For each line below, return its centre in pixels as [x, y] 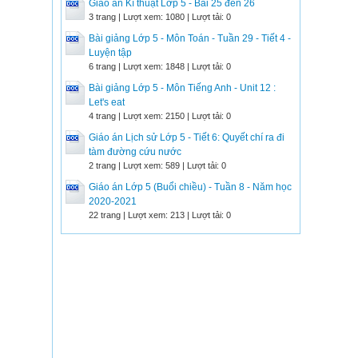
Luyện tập [110, 53]
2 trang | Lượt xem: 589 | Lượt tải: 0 [157, 165]
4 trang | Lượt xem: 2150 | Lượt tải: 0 [160, 116]
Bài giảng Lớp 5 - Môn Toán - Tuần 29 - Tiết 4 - [190, 38]
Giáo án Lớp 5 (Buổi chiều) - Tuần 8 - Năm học [190, 187]
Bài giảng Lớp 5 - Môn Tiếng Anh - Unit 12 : [182, 88]
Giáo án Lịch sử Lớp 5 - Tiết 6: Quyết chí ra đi [187, 137]
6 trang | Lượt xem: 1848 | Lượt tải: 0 [160, 66]
